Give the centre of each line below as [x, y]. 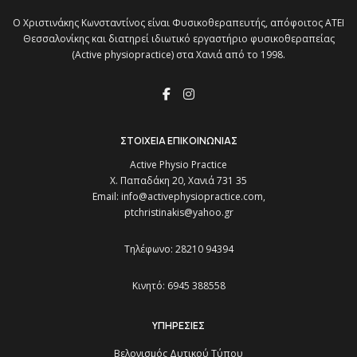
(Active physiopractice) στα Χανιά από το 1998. [178, 54]
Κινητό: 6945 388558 [178, 285]
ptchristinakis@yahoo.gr [178, 212]
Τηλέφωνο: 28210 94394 [178, 249]
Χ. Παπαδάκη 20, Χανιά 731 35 [178, 180]
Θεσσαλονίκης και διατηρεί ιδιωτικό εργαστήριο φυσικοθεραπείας [178, 38]
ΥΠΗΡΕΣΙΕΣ [178, 325]
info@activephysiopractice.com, [193, 196]
